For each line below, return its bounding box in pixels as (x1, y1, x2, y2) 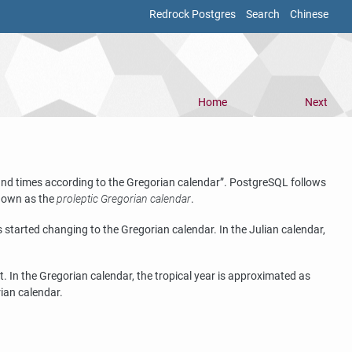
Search (246, 8, 280, 21)
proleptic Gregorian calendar (57, 192, 191, 207)
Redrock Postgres (149, 8, 236, 21)
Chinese (290, 8, 328, 21)
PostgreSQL (229, 176, 288, 190)
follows (288, 176, 326, 190)
